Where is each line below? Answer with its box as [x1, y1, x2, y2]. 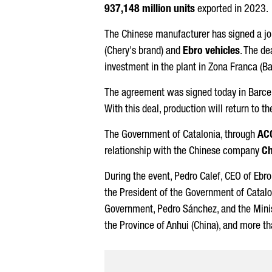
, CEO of [220, 172, 254, 183]
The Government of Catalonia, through [104, 130, 257, 141]
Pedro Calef [174, 172, 220, 183]
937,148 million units [104, 4, 195, 15]
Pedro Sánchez [157, 205, 217, 216]
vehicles [203, 46, 240, 57]
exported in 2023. [195, 4, 268, 15]
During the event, [104, 172, 174, 183]
